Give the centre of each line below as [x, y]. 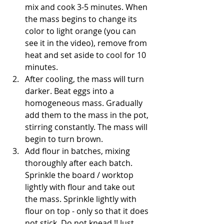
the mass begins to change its [82, 19]
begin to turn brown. [65, 139]
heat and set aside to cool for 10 [86, 55]
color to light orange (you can [81, 31]
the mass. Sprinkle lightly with [82, 199]
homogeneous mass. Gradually [85, 103]
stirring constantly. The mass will [87, 127]
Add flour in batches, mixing [78, 151]
